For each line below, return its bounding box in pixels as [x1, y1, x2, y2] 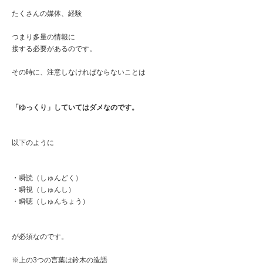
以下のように [12, 138, 54, 147]
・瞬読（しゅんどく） [12, 173, 82, 182]
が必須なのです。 [12, 232, 68, 241]
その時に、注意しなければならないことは [12, 68, 146, 76]
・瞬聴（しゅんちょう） [12, 197, 89, 205]
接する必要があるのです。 [12, 44, 96, 53]
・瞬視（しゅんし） [12, 185, 75, 194]
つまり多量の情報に [12, 32, 75, 41]
